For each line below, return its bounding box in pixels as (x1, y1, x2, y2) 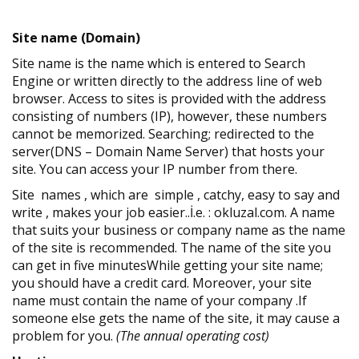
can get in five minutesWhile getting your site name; (12, 256, 323, 274)
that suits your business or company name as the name (12, 221, 345, 239)
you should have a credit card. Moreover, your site (12, 274, 312, 292)
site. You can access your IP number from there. (12, 160, 297, 178)
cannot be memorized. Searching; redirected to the (12, 125, 314, 143)
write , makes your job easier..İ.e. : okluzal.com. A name (12, 204, 335, 221)
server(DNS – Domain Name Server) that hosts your (12, 143, 325, 160)
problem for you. (12, 327, 113, 345)
